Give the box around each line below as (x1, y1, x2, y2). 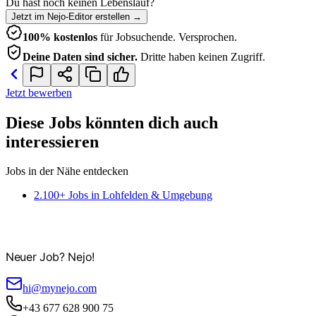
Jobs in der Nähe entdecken (6, 165, 128, 178)
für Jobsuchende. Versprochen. (100, 30, 237, 43)
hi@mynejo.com (23, 282, 97, 295)
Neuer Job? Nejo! (6, 250, 95, 265)
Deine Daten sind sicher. (23, 50, 138, 63)
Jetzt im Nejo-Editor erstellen (11, 11, 130, 22)
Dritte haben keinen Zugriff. (140, 50, 265, 63)
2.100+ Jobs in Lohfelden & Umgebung (34, 189, 212, 202)
